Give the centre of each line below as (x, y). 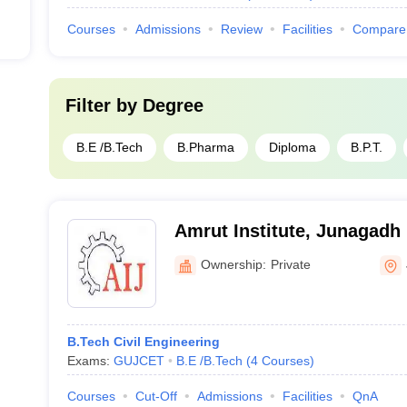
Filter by (104, 105)
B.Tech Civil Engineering (143, 342)
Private (290, 264)
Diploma (292, 147)
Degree (173, 105)
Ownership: (233, 264)
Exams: (90, 361)
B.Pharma (205, 147)
